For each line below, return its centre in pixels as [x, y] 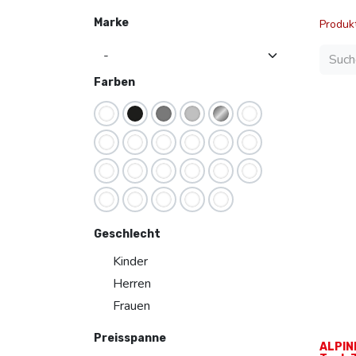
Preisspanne [130, 338]
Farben [114, 82]
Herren [132, 284]
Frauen [132, 306]
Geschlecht [127, 234]
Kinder [130, 261]
